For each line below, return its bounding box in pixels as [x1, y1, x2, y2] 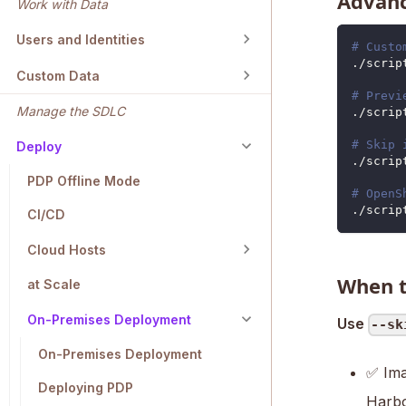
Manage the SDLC [16, 103, 125, 120]
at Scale [27, 276, 81, 293]
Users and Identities [16, 31, 145, 47]
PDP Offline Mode [27, 173, 140, 189]
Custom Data [16, 67, 100, 83]
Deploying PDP [38, 380, 133, 396]
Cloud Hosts [27, 241, 106, 257]
